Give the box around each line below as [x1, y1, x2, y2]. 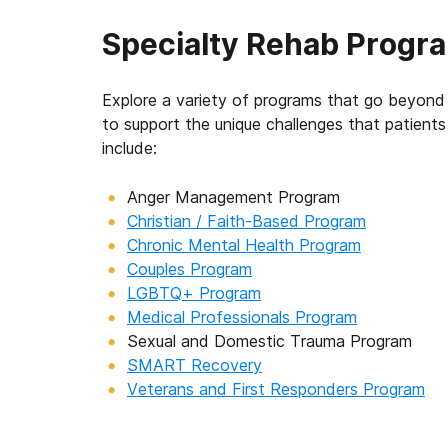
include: [102, 138, 157, 158]
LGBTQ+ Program [127, 283, 261, 303]
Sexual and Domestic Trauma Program [127, 331, 412, 351]
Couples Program [127, 259, 252, 279]
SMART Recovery [127, 355, 262, 375]
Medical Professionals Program [127, 307, 357, 327]
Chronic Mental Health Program [127, 235, 361, 255]
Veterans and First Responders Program [127, 379, 425, 399]
